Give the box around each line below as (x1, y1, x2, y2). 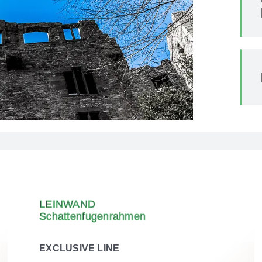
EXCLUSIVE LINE (39, 243, 120, 254)
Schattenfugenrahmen (39, 211, 146, 223)
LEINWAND (39, 198, 96, 211)
